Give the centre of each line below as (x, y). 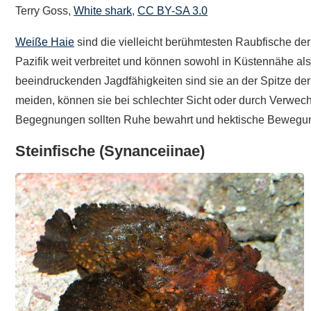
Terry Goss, (44, 11)
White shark (103, 11)
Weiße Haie (45, 42)
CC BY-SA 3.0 (173, 11)
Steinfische (55, 151)
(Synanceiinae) (152, 151)
